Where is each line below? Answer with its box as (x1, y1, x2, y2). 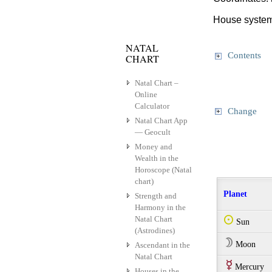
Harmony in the (135, 203, 186, 212)
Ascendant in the (135, 240, 190, 250)
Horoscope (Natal (135, 165, 192, 175)
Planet (223, 189, 247, 199)
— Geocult (135, 127, 171, 137)
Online (135, 90, 157, 100)
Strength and (135, 191, 177, 201)
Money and (135, 142, 172, 152)
